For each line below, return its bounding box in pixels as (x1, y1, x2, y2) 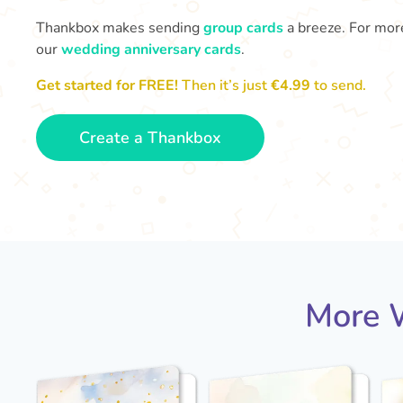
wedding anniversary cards (61, 40, 241, 59)
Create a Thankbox (79, 127, 221, 148)
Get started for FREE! (36, 76, 178, 95)
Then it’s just (178, 76, 271, 95)
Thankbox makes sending (36, 18, 203, 38)
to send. (314, 76, 366, 95)
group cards (203, 18, 283, 38)
